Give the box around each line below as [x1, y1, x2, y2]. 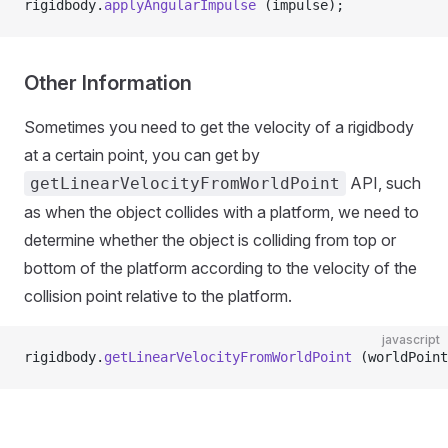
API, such [346, 173, 421, 193]
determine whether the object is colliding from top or [24, 230, 396, 250]
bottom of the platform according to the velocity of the [24, 258, 417, 278]
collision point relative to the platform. [24, 286, 292, 306]
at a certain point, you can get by [24, 145, 260, 165]
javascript [382, 332, 440, 347]
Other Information [24, 71, 192, 95]
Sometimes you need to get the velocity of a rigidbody [24, 117, 414, 137]
